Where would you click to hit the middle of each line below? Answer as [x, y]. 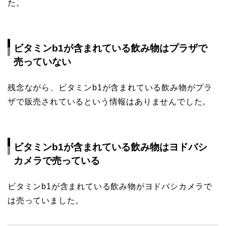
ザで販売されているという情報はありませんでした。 [109, 102]
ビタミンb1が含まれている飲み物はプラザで [110, 48]
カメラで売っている [57, 161]
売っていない [42, 62]
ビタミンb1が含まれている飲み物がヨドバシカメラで [110, 187]
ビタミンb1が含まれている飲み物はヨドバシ [110, 147]
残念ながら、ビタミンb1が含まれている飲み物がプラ [110, 88]
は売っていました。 [46, 201]
